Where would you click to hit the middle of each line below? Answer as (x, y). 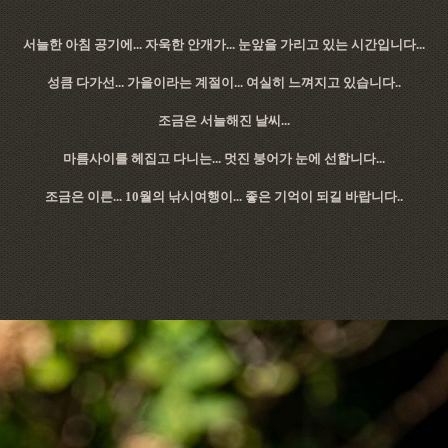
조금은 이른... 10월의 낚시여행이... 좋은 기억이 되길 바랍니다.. (224, 196)
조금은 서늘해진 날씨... (224, 120)
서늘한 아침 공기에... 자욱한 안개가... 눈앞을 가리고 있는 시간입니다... (224, 44)
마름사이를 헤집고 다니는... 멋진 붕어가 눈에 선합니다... (224, 158)
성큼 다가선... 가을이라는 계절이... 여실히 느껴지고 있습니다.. (224, 82)
